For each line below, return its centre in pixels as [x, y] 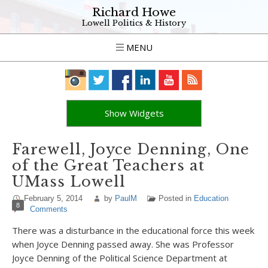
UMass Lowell [69, 182]
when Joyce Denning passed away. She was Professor [123, 244]
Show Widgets [134, 113]
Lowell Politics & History [134, 23]
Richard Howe [134, 12]
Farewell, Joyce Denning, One [131, 149]
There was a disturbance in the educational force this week [133, 230]
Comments [49, 209]
